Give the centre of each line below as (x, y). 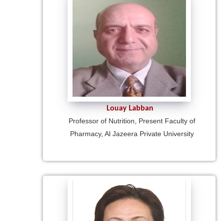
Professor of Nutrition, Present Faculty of (132, 121)
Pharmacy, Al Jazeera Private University (132, 133)
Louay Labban (130, 108)
